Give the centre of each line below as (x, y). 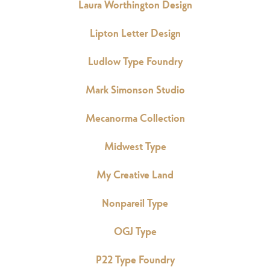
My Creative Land (135, 174)
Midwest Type (135, 146)
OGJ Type (135, 231)
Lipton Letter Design (135, 33)
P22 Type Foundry (135, 259)
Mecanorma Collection (135, 118)
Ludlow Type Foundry (135, 61)
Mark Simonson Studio (135, 89)
